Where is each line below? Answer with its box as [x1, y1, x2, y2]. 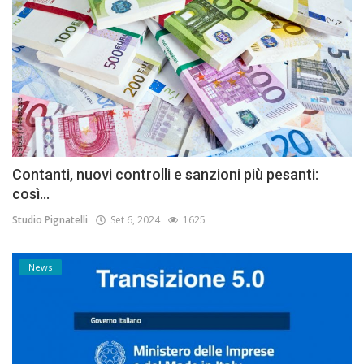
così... [12, 184, 50, 202]
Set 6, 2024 [106, 212, 160, 227]
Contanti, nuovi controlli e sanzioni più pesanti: [12, 165, 318, 183]
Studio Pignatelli [12, 212, 88, 227]
